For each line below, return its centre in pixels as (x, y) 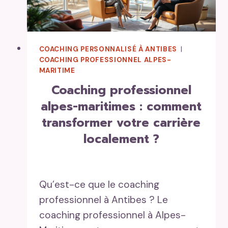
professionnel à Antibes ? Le (103, 199)
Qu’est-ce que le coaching (99, 184)
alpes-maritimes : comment (121, 106)
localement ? (121, 139)
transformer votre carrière (121, 123)
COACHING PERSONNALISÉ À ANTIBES (109, 49)
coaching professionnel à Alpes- (112, 215)
